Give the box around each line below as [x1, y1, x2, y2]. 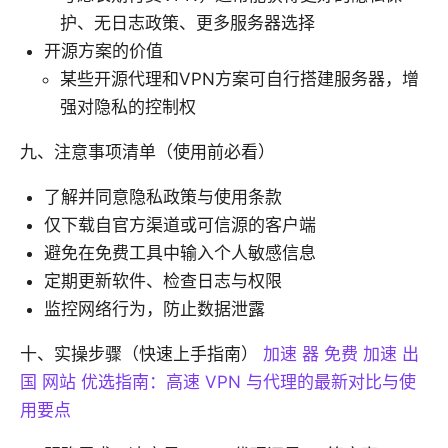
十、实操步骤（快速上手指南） [20, 344, 263, 365]
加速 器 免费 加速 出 [263, 344, 419, 365]
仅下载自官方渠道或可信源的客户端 [44, 215, 316, 236]
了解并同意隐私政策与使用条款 [44, 187, 282, 208]
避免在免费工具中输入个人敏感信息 [44, 243, 316, 264]
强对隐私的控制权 [60, 97, 196, 118]
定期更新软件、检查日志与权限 [44, 271, 282, 292]
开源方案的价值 [44, 41, 163, 62]
